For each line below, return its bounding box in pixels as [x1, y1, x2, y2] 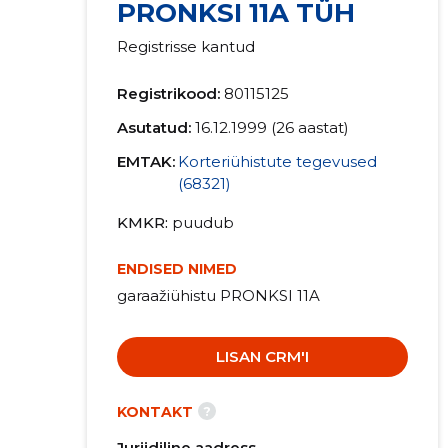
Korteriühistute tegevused [177, 152, 377, 171]
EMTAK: [116, 152, 175, 171]
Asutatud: [116, 118, 191, 137]
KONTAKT [116, 403, 193, 421]
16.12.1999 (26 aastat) [194, 118, 349, 137]
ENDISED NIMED [116, 260, 237, 278]
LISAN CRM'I [215, 347, 309, 366]
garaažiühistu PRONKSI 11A [116, 286, 320, 305]
